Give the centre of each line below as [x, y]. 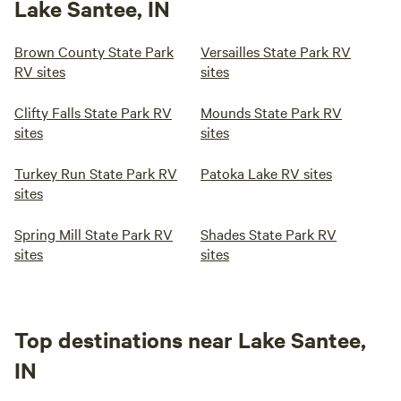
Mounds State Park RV [271, 112]
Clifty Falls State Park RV [93, 112]
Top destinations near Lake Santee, [190, 339]
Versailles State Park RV [276, 51]
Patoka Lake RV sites [266, 173]
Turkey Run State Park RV [96, 173]
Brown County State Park [94, 51]
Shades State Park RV [269, 234]
